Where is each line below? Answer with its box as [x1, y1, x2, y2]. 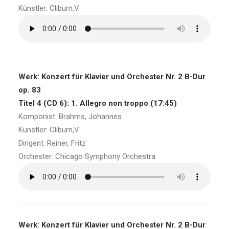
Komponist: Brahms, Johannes [18, 112, 122, 121]
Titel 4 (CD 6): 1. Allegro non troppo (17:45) [18, 99, 177, 108]
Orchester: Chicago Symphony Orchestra [18, 152, 155, 161]
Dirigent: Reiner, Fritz [18, 139, 86, 148]
